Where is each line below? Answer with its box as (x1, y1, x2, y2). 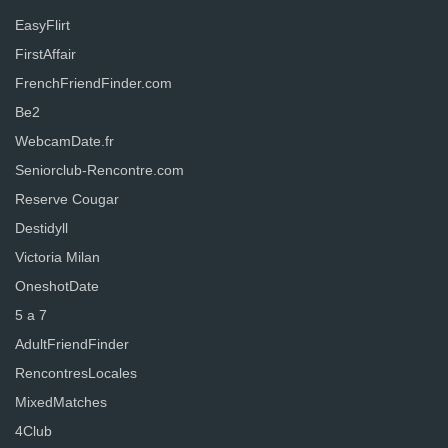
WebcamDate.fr (15, 133, 114, 149)
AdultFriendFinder (15, 336, 129, 352)
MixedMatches (15, 394, 107, 410)
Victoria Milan (15, 249, 100, 265)
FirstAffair (15, 46, 76, 62)
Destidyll (15, 220, 68, 236)
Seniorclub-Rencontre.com (15, 162, 184, 178)
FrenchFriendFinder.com (15, 75, 172, 91)
